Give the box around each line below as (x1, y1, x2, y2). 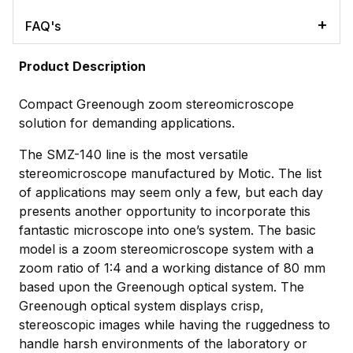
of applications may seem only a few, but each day (19, 184, 323, 201)
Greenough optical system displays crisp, (19, 298, 264, 314)
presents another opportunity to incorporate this (19, 203, 310, 220)
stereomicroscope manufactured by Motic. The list (19, 165, 321, 182)
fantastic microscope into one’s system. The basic (19, 222, 316, 239)
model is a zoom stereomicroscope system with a (19, 241, 314, 258)
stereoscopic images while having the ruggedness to (19, 317, 330, 333)
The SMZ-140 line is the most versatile (19, 147, 248, 163)
